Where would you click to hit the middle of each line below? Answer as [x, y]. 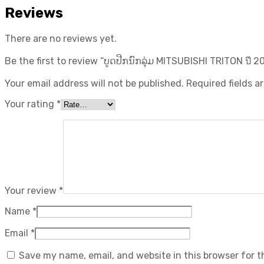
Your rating [31, 104]
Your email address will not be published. [94, 83]
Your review [32, 190]
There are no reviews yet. [61, 38]
